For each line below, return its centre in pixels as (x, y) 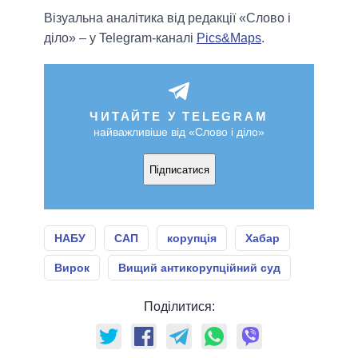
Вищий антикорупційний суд (199, 268)
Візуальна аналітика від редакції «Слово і (167, 18)
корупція (192, 239)
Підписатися (179, 169)
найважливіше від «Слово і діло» (179, 132)
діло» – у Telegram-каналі (120, 38)
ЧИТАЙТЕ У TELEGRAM (179, 117)
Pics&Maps (229, 38)
